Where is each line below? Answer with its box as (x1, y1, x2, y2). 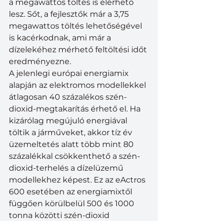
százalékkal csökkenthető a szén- (9, 151, 140, 161)
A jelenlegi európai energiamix (9, 69, 131, 78)
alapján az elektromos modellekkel (9, 80, 148, 90)
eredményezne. (9, 57, 71, 67)
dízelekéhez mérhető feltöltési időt (9, 45, 149, 55)
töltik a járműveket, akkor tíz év (9, 128, 134, 138)
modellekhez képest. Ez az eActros (9, 175, 147, 185)
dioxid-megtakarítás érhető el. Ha (9, 104, 143, 114)
